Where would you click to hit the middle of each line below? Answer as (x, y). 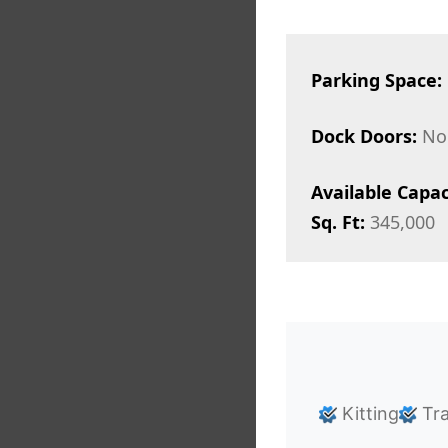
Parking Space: (376, 80)
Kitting (368, 414)
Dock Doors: (363, 136)
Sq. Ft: (337, 222)
